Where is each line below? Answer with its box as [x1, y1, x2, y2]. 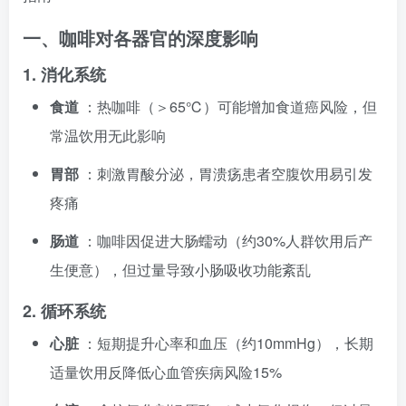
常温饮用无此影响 [50, 125, 166, 146]
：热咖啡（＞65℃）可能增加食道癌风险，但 [82, 96, 377, 117]
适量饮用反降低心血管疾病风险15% [50, 362, 282, 382]
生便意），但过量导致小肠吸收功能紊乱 [50, 259, 311, 280]
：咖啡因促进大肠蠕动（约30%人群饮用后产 [82, 230, 372, 251]
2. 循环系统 [23, 299, 106, 323]
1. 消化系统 [23, 63, 106, 86]
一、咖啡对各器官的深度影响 [23, 24, 258, 51]
